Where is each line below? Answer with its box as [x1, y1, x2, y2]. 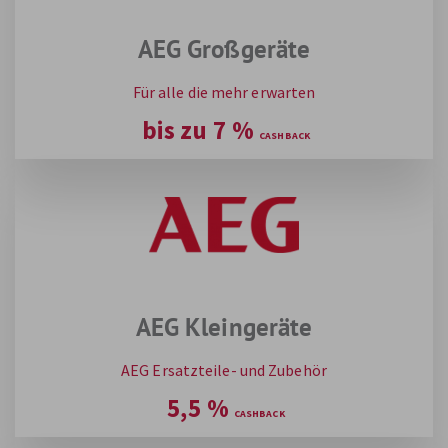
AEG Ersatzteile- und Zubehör [121, 359, 327, 380]
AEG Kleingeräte [135, 310, 313, 343]
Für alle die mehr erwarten [132, 81, 316, 102]
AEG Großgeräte [137, 32, 311, 65]
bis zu [142, 113, 207, 146]
